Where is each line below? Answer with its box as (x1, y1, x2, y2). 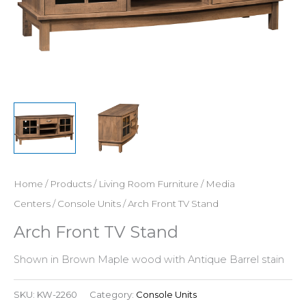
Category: (89, 288, 136, 300)
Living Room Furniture (98, 178, 199, 189)
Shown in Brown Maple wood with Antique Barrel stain (14, 253, 284, 266)
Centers (14, 197, 51, 209)
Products (50, 178, 92, 189)
